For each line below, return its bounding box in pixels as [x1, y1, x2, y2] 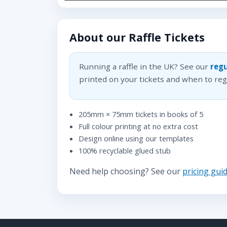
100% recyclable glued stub [78, 145, 171, 156]
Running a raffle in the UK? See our [79, 61, 210, 72]
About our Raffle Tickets [69, 30, 205, 45]
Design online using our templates [78, 133, 194, 144]
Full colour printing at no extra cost [78, 121, 198, 132]
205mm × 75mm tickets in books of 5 [78, 109, 203, 120]
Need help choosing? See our [69, 166, 182, 177]
